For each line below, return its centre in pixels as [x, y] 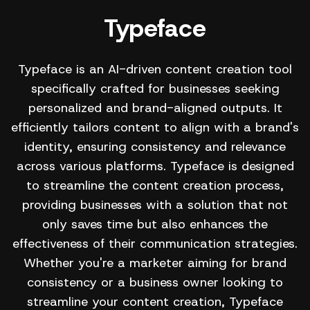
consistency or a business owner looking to [155, 282]
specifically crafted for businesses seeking [155, 88]
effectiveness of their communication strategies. [155, 243]
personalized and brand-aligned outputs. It [155, 108]
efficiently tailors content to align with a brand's [155, 127]
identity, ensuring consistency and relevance [155, 146]
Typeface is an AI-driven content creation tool [155, 69]
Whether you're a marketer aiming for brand [155, 263]
